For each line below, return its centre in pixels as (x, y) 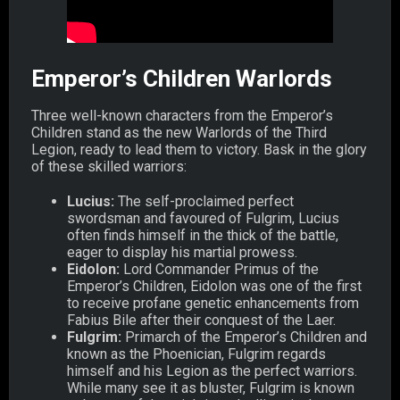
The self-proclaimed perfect (206, 201)
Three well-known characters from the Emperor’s (182, 115)
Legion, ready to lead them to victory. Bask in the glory (199, 149)
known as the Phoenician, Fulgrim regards (196, 354)
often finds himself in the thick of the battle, (203, 235)
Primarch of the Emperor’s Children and (246, 337)
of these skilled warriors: (109, 166)
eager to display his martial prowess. (184, 252)
